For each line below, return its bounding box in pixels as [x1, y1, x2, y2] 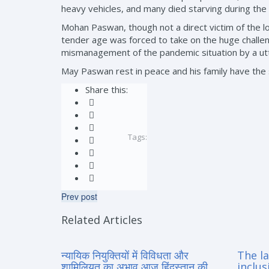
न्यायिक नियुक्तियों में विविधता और [61, 248, 189, 262]
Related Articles [61, 213, 142, 227]
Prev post [61, 190, 97, 202]
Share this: [85, 83, 128, 95]
